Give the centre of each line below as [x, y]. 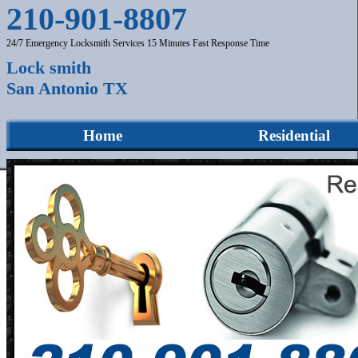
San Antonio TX [67, 88]
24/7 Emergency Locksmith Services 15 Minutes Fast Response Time [139, 43]
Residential [294, 135]
